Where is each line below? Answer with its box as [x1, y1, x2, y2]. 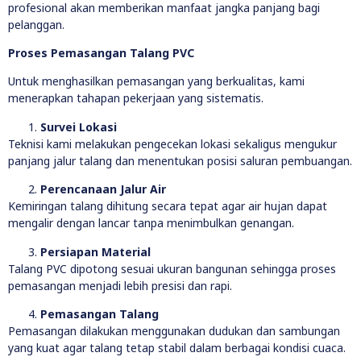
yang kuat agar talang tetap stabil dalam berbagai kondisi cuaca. [8, 339, 346, 355]
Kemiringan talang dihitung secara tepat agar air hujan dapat [8, 198, 327, 214]
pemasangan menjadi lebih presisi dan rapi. [8, 277, 232, 293]
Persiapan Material [40, 243, 151, 259]
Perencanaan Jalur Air [40, 181, 166, 197]
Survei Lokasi [40, 118, 117, 135]
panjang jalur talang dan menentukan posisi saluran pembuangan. [8, 152, 352, 168]
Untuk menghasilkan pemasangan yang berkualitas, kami [8, 73, 305, 89]
